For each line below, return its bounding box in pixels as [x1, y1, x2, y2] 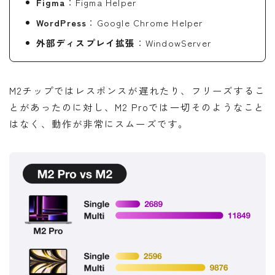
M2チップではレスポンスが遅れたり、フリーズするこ [9, 83, 265, 97]
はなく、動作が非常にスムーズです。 [9, 116, 189, 130]
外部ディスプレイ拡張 [36, 36, 136, 49]
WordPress [36, 15, 87, 29]
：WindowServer [135, 36, 212, 49]
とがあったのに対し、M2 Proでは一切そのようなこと [9, 99, 265, 114]
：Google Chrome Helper [87, 15, 203, 29]
